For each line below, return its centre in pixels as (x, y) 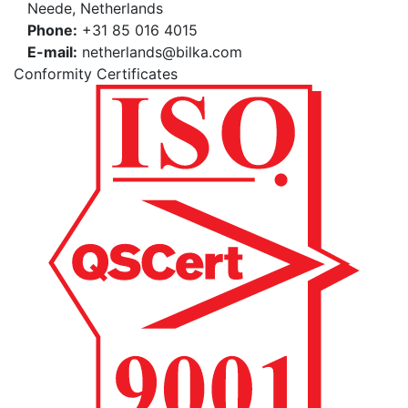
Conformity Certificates (96, 74)
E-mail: (52, 52)
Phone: (52, 31)
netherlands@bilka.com (160, 52)
